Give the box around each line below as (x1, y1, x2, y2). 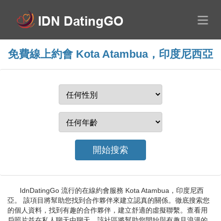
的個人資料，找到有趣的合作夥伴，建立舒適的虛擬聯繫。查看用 (7, 206, 208, 214)
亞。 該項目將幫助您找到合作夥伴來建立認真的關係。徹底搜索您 (7, 196, 210, 204)
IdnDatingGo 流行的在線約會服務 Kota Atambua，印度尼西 (20, 186, 204, 194)
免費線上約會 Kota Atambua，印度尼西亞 (8, 48, 213, 60)
